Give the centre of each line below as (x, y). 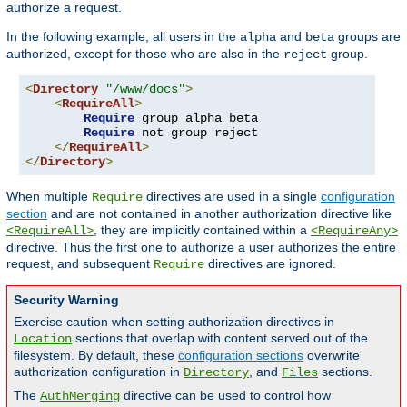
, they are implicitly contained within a (202, 229)
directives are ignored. (270, 263)
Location (43, 338)
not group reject (196, 132)
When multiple (49, 196)
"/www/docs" (145, 89)
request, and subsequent (80, 263)
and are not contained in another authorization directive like (219, 213)
